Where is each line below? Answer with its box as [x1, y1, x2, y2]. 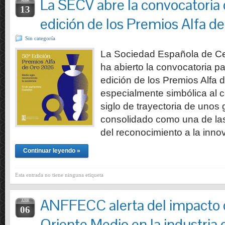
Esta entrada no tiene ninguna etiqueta [15, 172, 103, 178]
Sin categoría [25, 35, 55, 41]
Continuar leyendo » [23, 147, 80, 154]
